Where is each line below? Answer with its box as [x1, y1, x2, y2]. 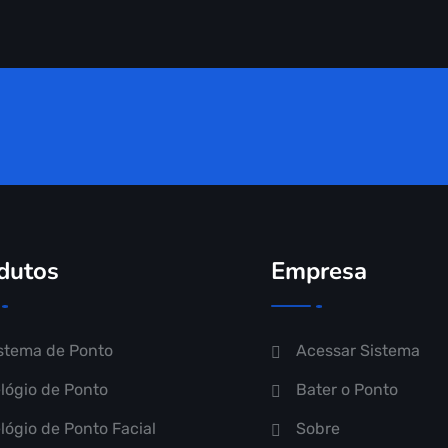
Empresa [271, 255, 367, 287]
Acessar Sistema [296, 341, 420, 360]
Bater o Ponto [296, 380, 398, 399]
